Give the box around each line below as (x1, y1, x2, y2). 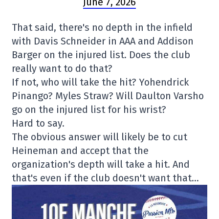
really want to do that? (12, 63, 112, 75)
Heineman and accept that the (12, 145, 149, 157)
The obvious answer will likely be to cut (12, 131, 187, 143)
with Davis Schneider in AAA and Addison (12, 35, 194, 47)
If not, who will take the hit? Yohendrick (12, 76, 189, 88)
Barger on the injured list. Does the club (12, 49, 190, 61)
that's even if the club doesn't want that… (12, 172, 199, 184)
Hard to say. (12, 117, 65, 130)
